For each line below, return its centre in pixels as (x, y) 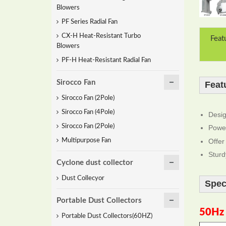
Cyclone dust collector (95, 163)
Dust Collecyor (83, 178)
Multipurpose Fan (86, 140)
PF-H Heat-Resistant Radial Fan (106, 60)
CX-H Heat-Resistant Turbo (101, 36)
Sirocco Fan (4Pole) (88, 112)
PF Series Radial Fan (90, 22)
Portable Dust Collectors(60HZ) (107, 216)
